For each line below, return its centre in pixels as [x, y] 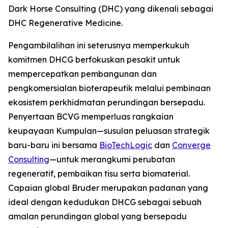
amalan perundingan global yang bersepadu [97, 216]
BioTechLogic [126, 145]
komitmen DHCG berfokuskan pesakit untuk [94, 60]
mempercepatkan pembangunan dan [82, 74]
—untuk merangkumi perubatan [112, 159]
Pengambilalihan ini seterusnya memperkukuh [99, 45]
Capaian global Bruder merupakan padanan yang [108, 188]
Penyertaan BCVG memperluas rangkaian [91, 117]
